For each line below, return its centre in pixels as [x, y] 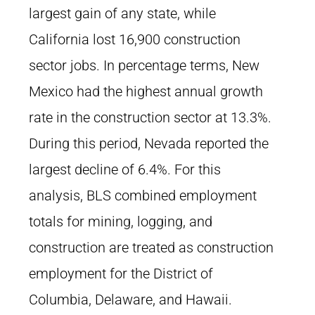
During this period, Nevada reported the [149, 143]
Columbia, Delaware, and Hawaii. [130, 300]
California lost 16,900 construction [135, 39]
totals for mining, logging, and [121, 221]
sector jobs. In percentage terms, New [144, 65]
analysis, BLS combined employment [143, 195]
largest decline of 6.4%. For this [125, 169]
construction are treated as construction [151, 247]
